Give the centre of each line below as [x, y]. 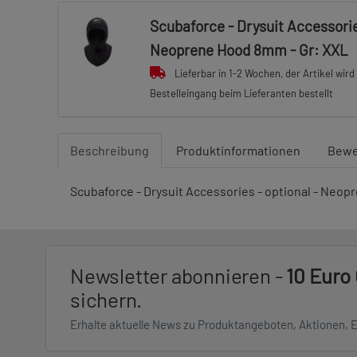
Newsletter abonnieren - [178, 275]
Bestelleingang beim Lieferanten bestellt [241, 93]
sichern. [106, 299]
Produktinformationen [238, 150]
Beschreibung [110, 150]
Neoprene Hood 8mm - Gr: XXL [249, 50]
